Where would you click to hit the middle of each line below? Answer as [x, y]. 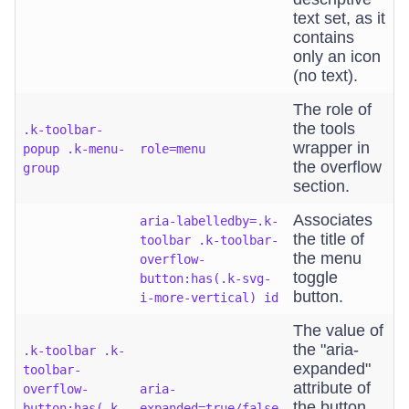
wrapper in [331, 148]
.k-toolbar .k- [74, 351]
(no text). [325, 76]
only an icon [337, 57]
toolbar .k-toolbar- [209, 240]
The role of [332, 110]
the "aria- [326, 350]
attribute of [332, 388]
